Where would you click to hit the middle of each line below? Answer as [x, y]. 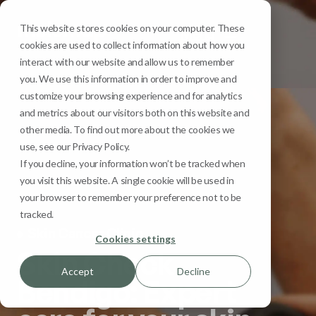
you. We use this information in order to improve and [128, 79]
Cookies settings [135, 239]
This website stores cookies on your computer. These [132, 28]
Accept [78, 272]
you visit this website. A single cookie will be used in [127, 180]
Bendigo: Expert [126, 292]
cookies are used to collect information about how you [133, 45]
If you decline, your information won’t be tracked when [133, 163]
